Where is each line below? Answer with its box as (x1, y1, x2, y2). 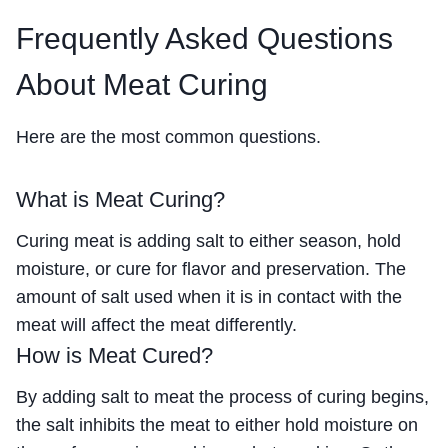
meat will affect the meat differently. (16, 314, 297, 335)
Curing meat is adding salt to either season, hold (16, 230, 401, 251)
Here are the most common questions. (16, 126, 321, 147)
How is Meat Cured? (16, 342, 213, 368)
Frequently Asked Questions (16, 21, 393, 55)
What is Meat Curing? (16, 186, 225, 212)
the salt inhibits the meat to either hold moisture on (16, 414, 418, 435)
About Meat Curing (16, 67, 268, 101)
